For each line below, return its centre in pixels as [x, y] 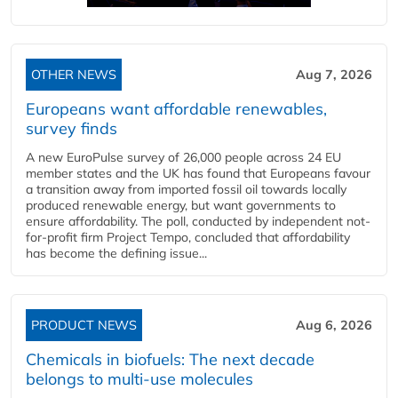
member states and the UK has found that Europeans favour [198, 173]
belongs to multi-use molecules [139, 378]
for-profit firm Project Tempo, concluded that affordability [188, 237]
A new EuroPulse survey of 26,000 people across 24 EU [183, 157]
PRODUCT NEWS [84, 325]
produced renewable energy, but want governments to [181, 205]
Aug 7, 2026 [334, 74]
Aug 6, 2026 [334, 325]
